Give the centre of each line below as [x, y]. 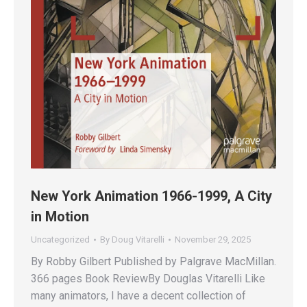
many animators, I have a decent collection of [138, 295]
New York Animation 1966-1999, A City [151, 196]
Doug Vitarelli [138, 239]
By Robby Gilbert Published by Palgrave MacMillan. [153, 261]
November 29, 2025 [213, 239]
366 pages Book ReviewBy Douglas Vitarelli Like [148, 278]
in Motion [60, 216]
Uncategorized [60, 239]
